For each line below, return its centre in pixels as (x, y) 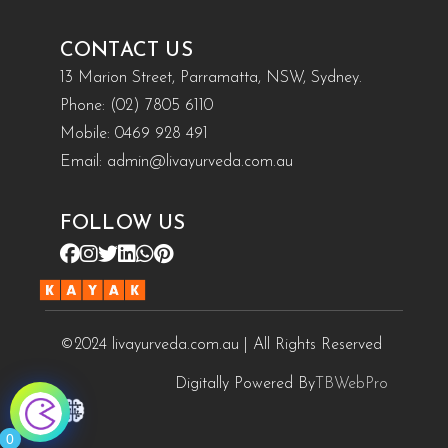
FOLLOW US (122, 224)
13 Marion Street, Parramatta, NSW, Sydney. (210, 78)
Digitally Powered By (245, 384)
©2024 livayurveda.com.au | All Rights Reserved (220, 345)
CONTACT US (126, 51)
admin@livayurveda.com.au (199, 162)
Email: (83, 162)
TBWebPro (352, 384)
